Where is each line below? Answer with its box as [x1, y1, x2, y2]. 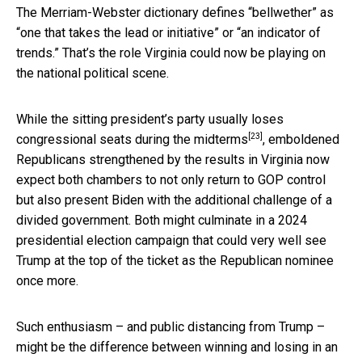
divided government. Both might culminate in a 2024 [16, 212, 307, 228]
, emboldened [263, 131, 339, 147]
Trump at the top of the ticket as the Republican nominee [16, 252, 334, 268]
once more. [16, 272, 78, 288]
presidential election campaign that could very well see [16, 232, 326, 248]
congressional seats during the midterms [16, 131, 248, 147]
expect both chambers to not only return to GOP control [16, 171, 326, 187]
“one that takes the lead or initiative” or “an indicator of [16, 24, 321, 40]
